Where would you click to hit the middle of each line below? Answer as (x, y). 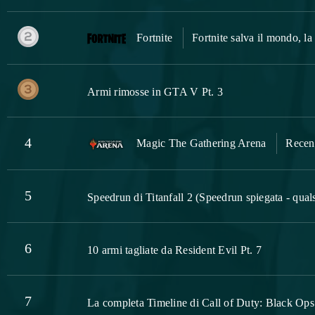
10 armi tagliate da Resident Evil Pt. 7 (174, 250)
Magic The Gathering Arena (201, 143)
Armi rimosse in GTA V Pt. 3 (155, 92)
